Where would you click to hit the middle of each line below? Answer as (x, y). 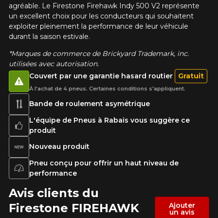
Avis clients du (54, 193)
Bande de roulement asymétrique (89, 104)
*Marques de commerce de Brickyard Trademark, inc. (99, 54)
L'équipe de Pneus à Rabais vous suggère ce (109, 120)
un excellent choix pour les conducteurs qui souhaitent (101, 16)
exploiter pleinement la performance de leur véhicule (98, 27)
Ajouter (182, 206)
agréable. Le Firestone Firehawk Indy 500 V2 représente (104, 6)
